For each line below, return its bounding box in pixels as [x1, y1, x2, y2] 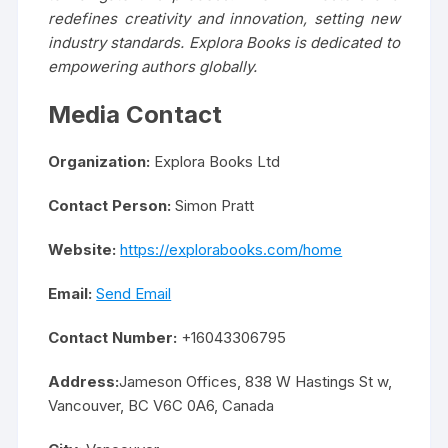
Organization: [48, 152, 151, 172]
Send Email [96, 284, 172, 304]
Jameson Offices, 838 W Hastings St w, [119, 372, 393, 392]
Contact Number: [48, 328, 178, 348]
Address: [48, 372, 120, 392]
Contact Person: [48, 196, 172, 216]
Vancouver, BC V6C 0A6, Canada [48, 396, 275, 416]
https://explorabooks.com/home [120, 240, 343, 260]
